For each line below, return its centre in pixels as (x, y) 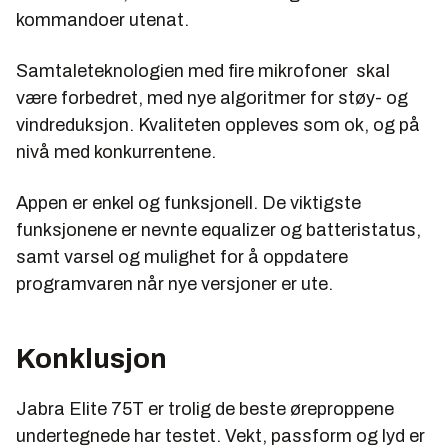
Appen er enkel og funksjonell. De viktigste (188, 203)
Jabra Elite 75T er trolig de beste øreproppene (205, 409)
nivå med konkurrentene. (116, 152)
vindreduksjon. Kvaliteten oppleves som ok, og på (218, 125)
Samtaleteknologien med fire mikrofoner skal (203, 71)
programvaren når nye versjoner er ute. (174, 284)
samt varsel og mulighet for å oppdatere (182, 257)
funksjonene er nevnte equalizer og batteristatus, (218, 230)
